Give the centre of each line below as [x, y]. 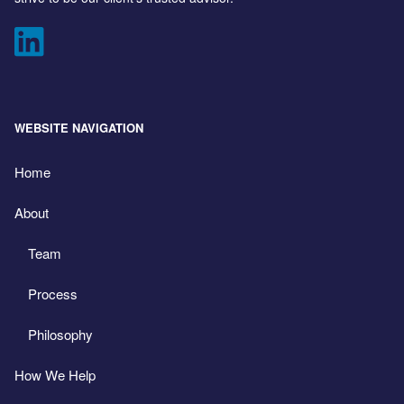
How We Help [55, 374]
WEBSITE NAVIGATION [79, 128]
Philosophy [61, 334]
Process [53, 293]
